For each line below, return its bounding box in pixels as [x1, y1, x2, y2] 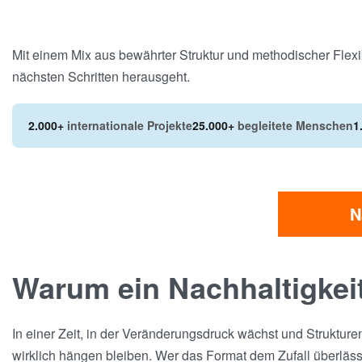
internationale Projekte [64, 117, 192, 133]
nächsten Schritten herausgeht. [12, 67, 190, 86]
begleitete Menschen [234, 117, 353, 133]
